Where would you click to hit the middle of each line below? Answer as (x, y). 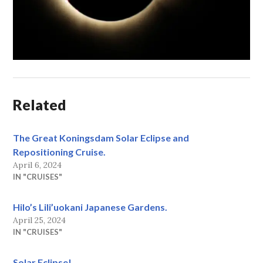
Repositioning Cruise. (60, 152)
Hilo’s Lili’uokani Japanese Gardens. (90, 207)
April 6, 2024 (38, 165)
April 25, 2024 (40, 220)
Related (40, 105)
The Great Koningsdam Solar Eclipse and (101, 138)
